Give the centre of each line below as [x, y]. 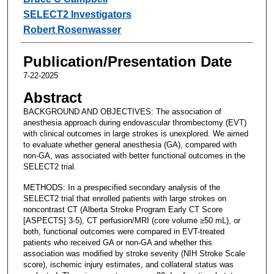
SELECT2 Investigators [77, 14]
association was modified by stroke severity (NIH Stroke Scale [134, 253]
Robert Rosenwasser [72, 29]
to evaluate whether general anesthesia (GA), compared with [130, 144]
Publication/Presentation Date [127, 61]
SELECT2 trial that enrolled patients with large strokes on [124, 198]
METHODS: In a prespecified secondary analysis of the [121, 187]
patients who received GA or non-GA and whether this [117, 242]
